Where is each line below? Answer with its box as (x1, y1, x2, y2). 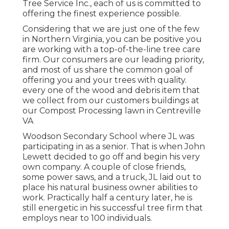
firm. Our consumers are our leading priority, (22, 55, 204, 65)
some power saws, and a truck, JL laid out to (22, 172, 201, 182)
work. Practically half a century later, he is (22, 193, 192, 203)
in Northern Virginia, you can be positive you (22, 34, 202, 44)
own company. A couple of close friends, (22, 162, 186, 172)
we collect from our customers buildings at (22, 96, 199, 106)
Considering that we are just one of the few (22, 24, 199, 34)
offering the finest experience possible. (22, 9, 181, 19)
